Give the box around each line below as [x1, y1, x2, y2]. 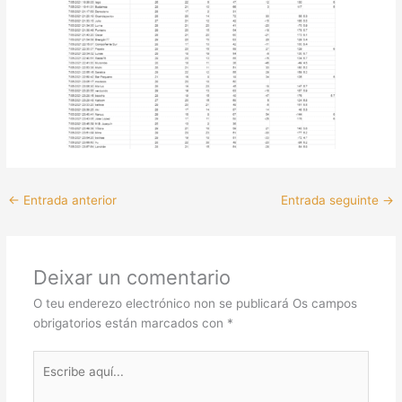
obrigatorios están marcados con [32, 315, 227, 330]
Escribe [31, 353, 74, 368]
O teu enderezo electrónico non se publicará [32, 295, 289, 310]
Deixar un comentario [32, 265, 231, 289]
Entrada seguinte [280, 193, 382, 208]
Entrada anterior [20, 193, 118, 208]
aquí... [31, 372, 67, 388]
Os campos [292, 295, 357, 310]
